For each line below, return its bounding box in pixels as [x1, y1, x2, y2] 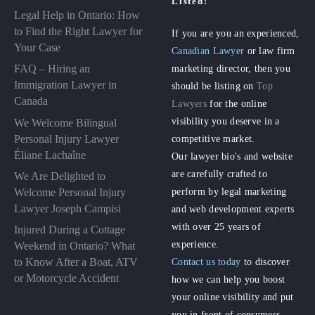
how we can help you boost [172, 274, 285, 285]
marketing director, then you [172, 63, 291, 75]
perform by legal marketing [172, 186, 287, 198]
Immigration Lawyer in [14, 79, 117, 91]
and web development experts [172, 203, 295, 215]
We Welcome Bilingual [14, 116, 117, 129]
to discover [240, 256, 290, 268]
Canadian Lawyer [172, 45, 245, 57]
